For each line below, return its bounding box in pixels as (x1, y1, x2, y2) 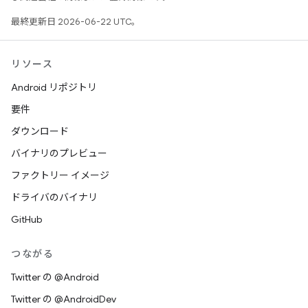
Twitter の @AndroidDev (11, 293, 116, 305)
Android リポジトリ (11, 81, 97, 93)
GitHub (11, 213, 42, 225)
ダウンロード (11, 125, 69, 137)
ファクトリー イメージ (11, 169, 109, 181)
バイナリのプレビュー (11, 147, 107, 159)
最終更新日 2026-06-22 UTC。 (11, 16, 140, 27)
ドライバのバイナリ (11, 191, 98, 203)
